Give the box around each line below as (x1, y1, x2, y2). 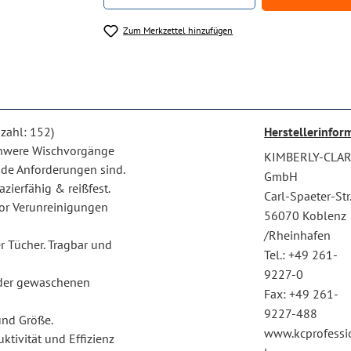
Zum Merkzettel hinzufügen (123, 24, 233, 36)
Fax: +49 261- (264, 286, 339, 302)
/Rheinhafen (264, 227, 331, 244)
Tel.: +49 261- (264, 247, 338, 263)
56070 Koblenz (264, 208, 347, 224)
